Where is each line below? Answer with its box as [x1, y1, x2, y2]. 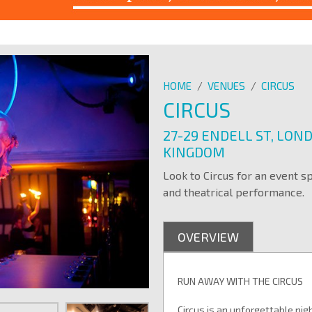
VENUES [208, 79, 245, 92]
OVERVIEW [178, 229, 239, 244]
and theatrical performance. [163, 185, 304, 198]
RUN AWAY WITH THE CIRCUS [178, 275, 303, 287]
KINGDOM [163, 143, 225, 160]
